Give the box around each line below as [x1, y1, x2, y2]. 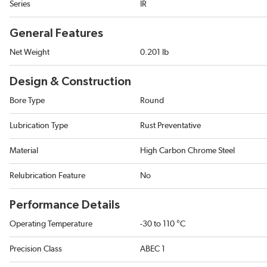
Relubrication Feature [10, 172, 85, 180]
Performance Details [10, 199, 120, 211]
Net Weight [10, 48, 49, 57]
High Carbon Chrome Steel [140, 147, 235, 155]
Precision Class [10, 245, 62, 253]
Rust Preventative [140, 122, 201, 130]
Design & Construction [10, 76, 131, 88]
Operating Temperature [10, 220, 92, 228]
